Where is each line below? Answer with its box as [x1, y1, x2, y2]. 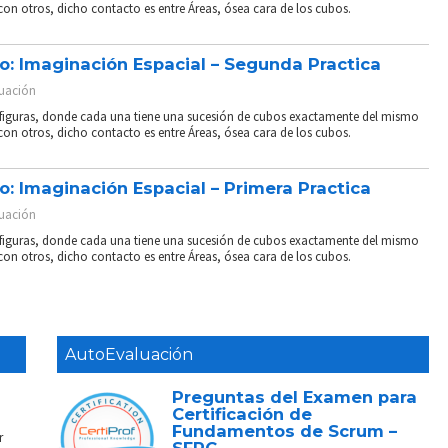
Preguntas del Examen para [172, 386, 418, 407]
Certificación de [172, 403, 313, 424]
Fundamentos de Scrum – [172, 420, 398, 441]
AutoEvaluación [64, 344, 193, 364]
